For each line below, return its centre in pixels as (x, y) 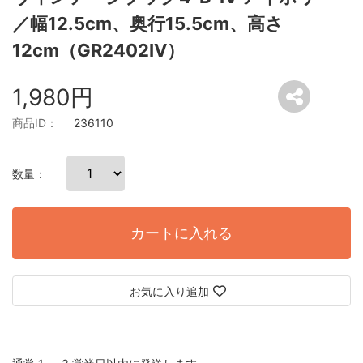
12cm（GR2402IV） (98, 51)
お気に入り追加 (169, 292)
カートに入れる (181, 233)
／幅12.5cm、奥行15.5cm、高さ (148, 24)
